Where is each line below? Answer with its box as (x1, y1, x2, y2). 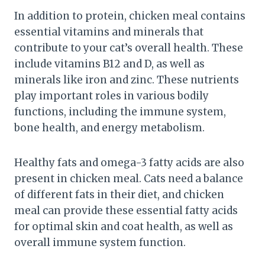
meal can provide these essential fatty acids (14, 203, 238, 217)
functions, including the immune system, (14, 105, 226, 118)
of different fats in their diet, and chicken (14, 188, 224, 201)
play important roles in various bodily (14, 89, 209, 102)
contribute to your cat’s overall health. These (14, 41, 243, 54)
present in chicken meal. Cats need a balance (14, 172, 243, 185)
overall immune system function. (14, 235, 186, 249)
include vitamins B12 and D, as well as (14, 57, 205, 70)
